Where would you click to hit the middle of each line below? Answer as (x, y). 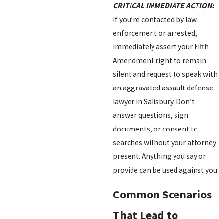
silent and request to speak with (165, 74)
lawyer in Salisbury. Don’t (153, 101)
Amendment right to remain (159, 60)
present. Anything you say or (159, 156)
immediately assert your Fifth (161, 46)
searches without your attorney (164, 142)
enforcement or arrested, (155, 33)
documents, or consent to (155, 129)
